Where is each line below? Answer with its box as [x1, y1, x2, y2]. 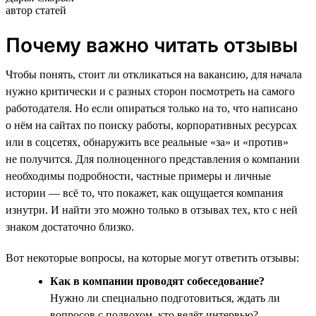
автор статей [6, 4, 66, 16]
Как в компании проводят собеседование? [50, 274, 265, 287]
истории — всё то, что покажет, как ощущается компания [6, 186, 283, 199]
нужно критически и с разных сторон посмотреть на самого [6, 85, 295, 97]
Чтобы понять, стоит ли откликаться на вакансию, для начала [6, 68, 302, 80]
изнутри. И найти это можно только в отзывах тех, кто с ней [6, 203, 298, 216]
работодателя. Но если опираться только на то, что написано [6, 102, 298, 114]
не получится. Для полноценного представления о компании [6, 152, 300, 165]
